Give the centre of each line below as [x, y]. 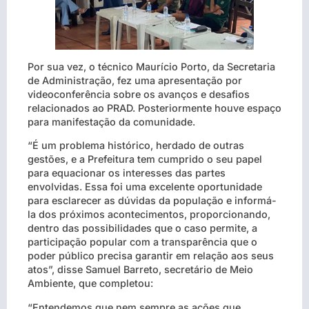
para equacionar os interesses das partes [127, 173]
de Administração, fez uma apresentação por [135, 80]
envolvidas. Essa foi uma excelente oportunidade [145, 187]
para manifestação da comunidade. [111, 121]
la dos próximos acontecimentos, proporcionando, [149, 215]
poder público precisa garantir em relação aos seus [151, 256]
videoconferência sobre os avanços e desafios [139, 94]
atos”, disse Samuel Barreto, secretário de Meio [140, 270]
